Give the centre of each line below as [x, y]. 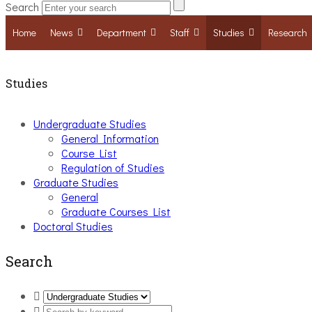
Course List [89, 153]
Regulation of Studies [113, 168]
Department [122, 32]
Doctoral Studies [73, 226]
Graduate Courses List [116, 212]
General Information [110, 139]
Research [288, 32]
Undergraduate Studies [90, 124]
